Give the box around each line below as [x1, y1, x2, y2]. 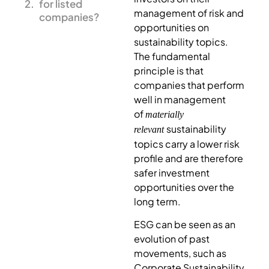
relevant [133, 124, 166, 134]
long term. [133, 195, 181, 208]
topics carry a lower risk [133, 138, 240, 150]
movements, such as [133, 247, 226, 260]
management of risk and [133, 7, 244, 19]
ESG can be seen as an [133, 218, 235, 231]
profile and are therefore [133, 152, 243, 165]
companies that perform [133, 79, 244, 91]
